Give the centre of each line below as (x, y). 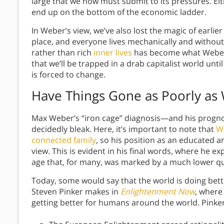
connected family (64, 140)
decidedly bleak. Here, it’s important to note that (124, 129)
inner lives (113, 53)
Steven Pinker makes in (76, 192)
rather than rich (62, 53)
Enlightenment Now (158, 192)
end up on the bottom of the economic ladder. (119, 12)
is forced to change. (68, 75)
